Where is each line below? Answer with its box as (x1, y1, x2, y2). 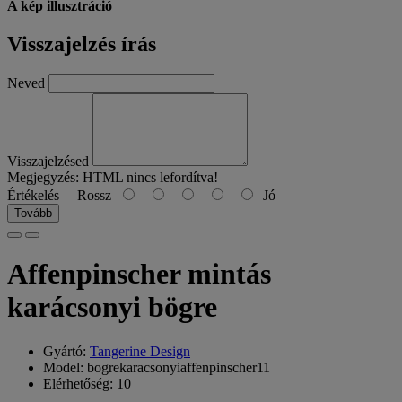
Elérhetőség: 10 (43, 375, 131, 391)
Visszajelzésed (7, 153, 89, 169)
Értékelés (7, 187, 59, 203)
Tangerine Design (90, 343, 190, 359)
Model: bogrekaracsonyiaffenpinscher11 (43, 359, 270, 375)
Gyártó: (43, 343, 90, 359)
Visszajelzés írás (7, 31, 156, 56)
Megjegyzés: (7, 169, 79, 185)
